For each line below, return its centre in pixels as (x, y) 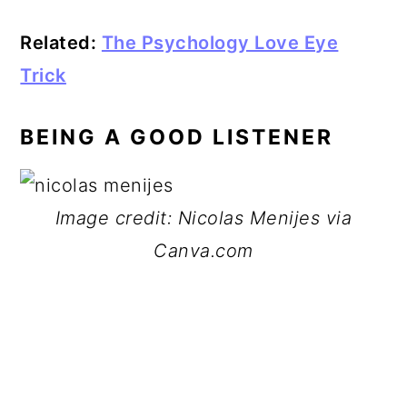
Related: (61, 43)
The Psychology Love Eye (220, 43)
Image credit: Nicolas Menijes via (203, 218)
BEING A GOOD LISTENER (177, 137)
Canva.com (203, 251)
